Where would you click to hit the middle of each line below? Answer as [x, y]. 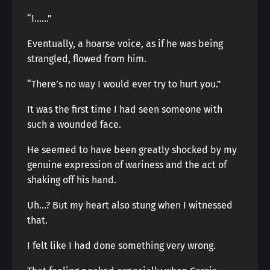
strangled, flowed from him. [87, 59]
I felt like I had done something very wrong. [121, 246]
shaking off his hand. [72, 180]
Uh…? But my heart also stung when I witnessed [130, 205]
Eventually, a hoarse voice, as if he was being [125, 44]
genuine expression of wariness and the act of [127, 165]
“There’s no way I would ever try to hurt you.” [124, 84]
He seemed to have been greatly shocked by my [132, 150]
